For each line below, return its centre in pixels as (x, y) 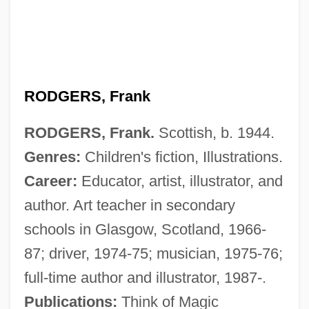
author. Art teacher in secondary (129, 205)
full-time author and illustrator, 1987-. (145, 277)
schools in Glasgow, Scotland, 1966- (145, 229)
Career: (50, 181)
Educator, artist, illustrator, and (180, 181)
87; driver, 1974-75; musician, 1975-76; (153, 253)
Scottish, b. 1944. (214, 132)
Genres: (52, 157)
